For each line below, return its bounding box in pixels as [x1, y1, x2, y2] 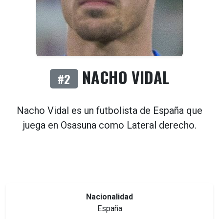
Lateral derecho [126, 119, 195, 131]
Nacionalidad [86, 192, 133, 202]
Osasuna [60, 119, 96, 131]
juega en [22, 119, 61, 131]
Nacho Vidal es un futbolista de [17, 105, 153, 117]
